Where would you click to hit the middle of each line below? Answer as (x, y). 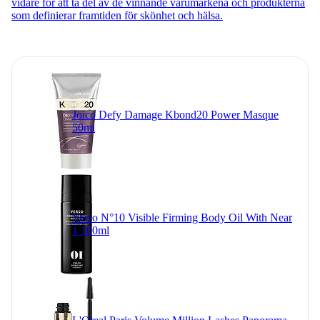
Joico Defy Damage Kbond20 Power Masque (175, 115)
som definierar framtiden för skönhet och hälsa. (117, 15)
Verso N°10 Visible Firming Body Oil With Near (182, 217)
